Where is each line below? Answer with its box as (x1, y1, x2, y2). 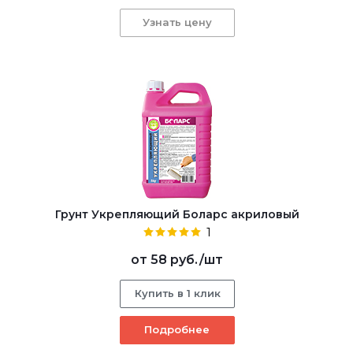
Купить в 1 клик (134, 286, 221, 299)
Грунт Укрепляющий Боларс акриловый (54, 206, 299, 221)
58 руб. (150, 251, 199, 267)
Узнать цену (142, 15, 212, 28)
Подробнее (144, 322, 210, 336)
